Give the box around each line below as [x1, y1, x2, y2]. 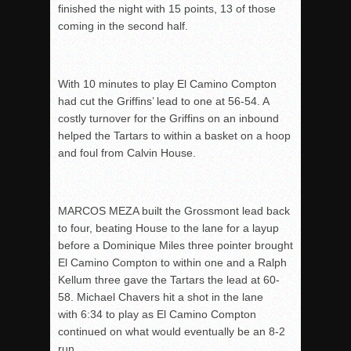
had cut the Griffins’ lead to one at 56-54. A [58, 95, 269, 107]
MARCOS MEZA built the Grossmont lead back [58, 204, 290, 217]
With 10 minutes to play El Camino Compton [58, 78, 277, 90]
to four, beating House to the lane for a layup [58, 222, 279, 234]
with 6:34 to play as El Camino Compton [58, 308, 256, 320]
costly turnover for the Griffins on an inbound [58, 112, 279, 125]
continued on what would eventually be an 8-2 [58, 325, 285, 338]
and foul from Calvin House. [58, 147, 196, 159]
